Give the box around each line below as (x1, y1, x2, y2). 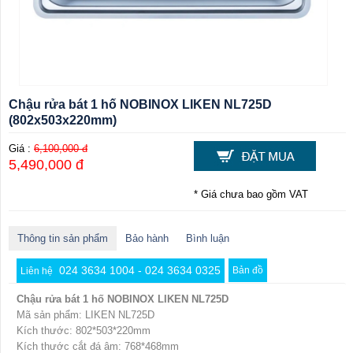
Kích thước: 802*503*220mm (17, 325, 150, 337)
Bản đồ (232, 265, 263, 277)
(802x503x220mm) (9, 113, 117, 128)
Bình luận (186, 232, 229, 245)
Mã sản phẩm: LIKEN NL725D (17, 309, 154, 321)
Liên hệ (20, 266, 55, 277)
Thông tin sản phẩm (17, 232, 108, 245)
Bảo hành (125, 232, 169, 245)
